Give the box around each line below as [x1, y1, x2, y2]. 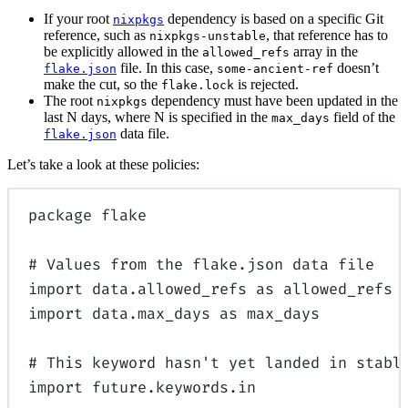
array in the [290, 43, 358, 59]
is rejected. [234, 76, 299, 92]
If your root [44, 10, 113, 26]
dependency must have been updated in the [148, 92, 398, 108]
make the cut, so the [44, 76, 161, 92]
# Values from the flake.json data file [28, 254, 375, 275]
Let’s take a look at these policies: [7, 156, 199, 172]
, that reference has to [266, 26, 388, 43]
